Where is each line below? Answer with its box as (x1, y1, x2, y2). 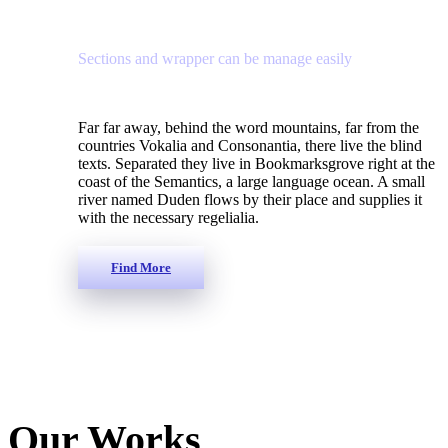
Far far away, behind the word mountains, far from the (78, 118, 419, 136)
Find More (111, 259, 171, 275)
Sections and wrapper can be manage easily (78, 49, 352, 67)
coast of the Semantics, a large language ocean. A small (78, 172, 425, 190)
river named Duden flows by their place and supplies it (78, 190, 422, 208)
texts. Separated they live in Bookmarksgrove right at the (78, 154, 435, 172)
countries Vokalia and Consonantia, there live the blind (78, 136, 422, 154)
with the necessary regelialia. (78, 208, 259, 226)
